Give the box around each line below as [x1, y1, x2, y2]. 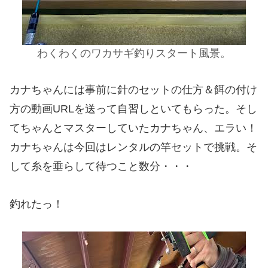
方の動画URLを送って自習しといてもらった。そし [10, 102, 257, 115]
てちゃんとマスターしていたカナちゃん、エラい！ [10, 121, 257, 134]
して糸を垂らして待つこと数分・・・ [10, 160, 193, 172]
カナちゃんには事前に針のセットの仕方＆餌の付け [10, 83, 257, 96]
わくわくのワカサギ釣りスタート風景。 [37, 47, 231, 60]
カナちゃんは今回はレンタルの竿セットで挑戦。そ [10, 141, 257, 153]
